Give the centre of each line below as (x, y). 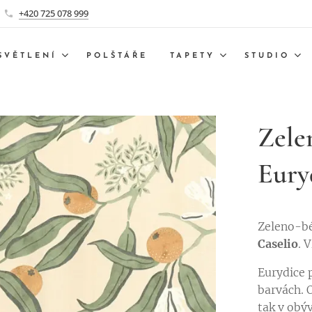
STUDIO (267, 56)
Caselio (278, 244)
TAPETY (193, 56)
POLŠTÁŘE (117, 56)
